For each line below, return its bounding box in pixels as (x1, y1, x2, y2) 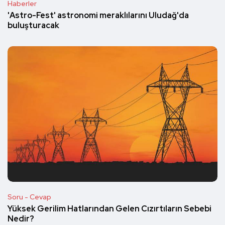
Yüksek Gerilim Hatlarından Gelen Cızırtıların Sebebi (8, 203, 211, 214)
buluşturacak (8, 20, 59, 31)
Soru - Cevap (8, 192, 51, 201)
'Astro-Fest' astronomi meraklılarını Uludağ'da (8, 10, 189, 21)
